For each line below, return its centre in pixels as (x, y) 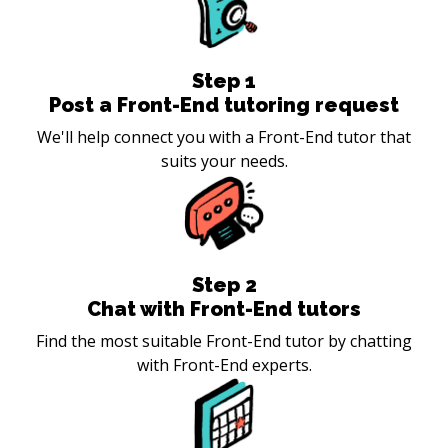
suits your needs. (224, 160)
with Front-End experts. (224, 364)
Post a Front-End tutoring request (224, 104)
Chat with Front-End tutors (224, 308)
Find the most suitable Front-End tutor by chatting (224, 340)
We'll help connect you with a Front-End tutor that (224, 136)
